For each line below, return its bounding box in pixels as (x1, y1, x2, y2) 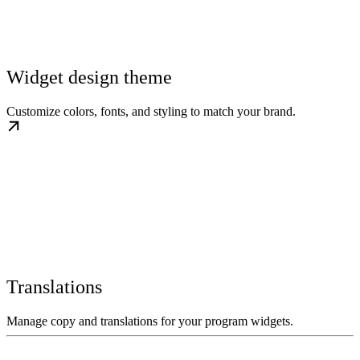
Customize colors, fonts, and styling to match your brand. (6, 104, 296, 118)
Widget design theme (6, 66, 172, 88)
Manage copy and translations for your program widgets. (6, 313, 293, 328)
